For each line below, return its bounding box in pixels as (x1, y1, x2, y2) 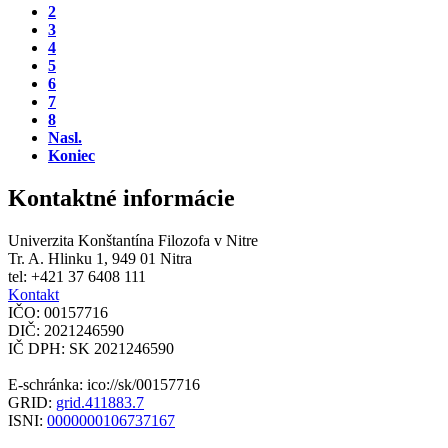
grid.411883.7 (56, 394, 144, 412)
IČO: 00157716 (8, 304, 108, 322)
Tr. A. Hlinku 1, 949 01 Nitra (8, 250, 192, 268)
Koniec (48, 147, 95, 165)
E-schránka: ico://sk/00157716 (8, 376, 204, 394)
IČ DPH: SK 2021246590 (8, 340, 174, 358)
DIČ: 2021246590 (8, 322, 124, 340)
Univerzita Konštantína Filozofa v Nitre (8, 232, 258, 250)
